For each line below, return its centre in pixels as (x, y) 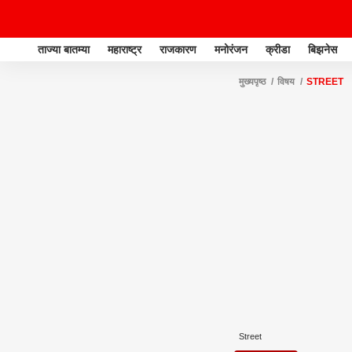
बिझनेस (323, 49)
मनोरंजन (231, 49)
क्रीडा (278, 49)
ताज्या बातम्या (64, 49)
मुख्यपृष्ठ (252, 82)
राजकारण (178, 49)
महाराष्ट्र (125, 49)
